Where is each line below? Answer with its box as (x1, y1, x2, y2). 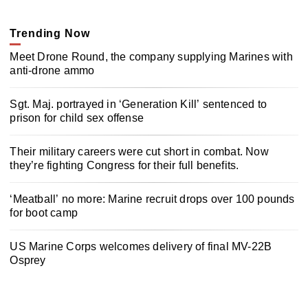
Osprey (10, 254, 46, 266)
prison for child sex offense (10, 112, 144, 124)
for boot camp (10, 206, 78, 219)
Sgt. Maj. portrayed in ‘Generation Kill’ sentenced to (10, 98, 267, 111)
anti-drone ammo (10, 65, 95, 77)
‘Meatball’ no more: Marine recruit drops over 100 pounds (10, 192, 295, 205)
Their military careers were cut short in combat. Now (10, 145, 269, 157)
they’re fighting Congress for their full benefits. (10, 159, 239, 171)
